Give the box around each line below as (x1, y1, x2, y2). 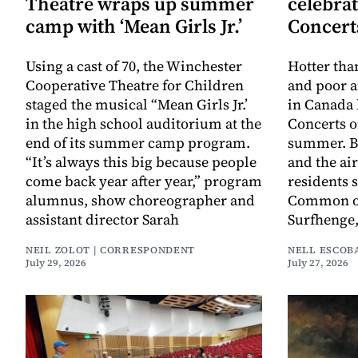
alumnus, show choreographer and (26, 190, 255, 211)
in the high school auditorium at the (26, 113, 261, 134)
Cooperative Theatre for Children (26, 75, 244, 96)
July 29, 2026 (26, 257, 86, 270)
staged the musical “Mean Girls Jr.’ (26, 94, 248, 115)
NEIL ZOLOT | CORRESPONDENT (26, 244, 196, 257)
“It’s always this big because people (26, 152, 257, 173)
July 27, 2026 (288, 257, 348, 270)
